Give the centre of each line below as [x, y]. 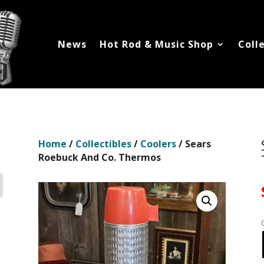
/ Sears [193, 144]
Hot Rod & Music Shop [156, 44]
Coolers [158, 144]
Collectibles [103, 144]
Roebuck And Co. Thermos [99, 158]
